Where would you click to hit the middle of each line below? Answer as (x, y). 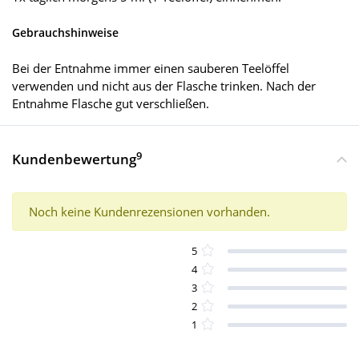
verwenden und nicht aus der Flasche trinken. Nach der (164, 86)
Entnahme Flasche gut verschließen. (111, 104)
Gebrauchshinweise (65, 33)
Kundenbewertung (74, 159)
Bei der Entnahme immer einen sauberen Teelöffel (151, 69)
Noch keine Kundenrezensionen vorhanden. (149, 212)
